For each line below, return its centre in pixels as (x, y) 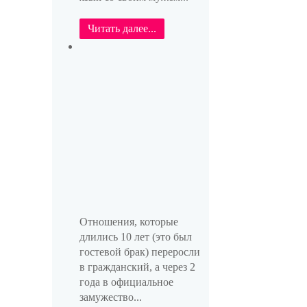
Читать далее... (122, 29)
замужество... (110, 297)
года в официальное (126, 282)
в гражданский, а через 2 (137, 267)
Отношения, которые (128, 222)
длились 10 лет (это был (135, 237)
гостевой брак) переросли (139, 252)
